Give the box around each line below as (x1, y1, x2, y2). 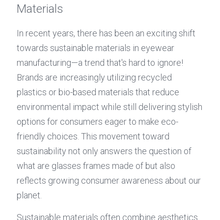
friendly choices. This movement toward (17, 131, 169, 141)
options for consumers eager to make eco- (17, 116, 178, 127)
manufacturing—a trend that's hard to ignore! (17, 57, 183, 68)
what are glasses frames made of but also (17, 161, 175, 171)
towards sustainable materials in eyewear (17, 43, 174, 53)
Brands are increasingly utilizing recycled (17, 72, 172, 82)
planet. (17, 190, 42, 200)
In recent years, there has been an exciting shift (17, 28, 195, 38)
